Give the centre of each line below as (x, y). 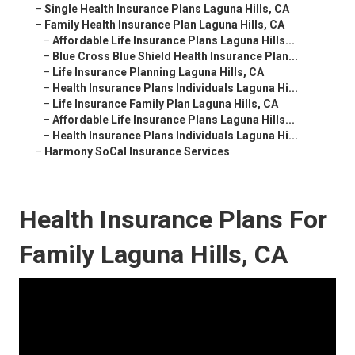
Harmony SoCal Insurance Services (137, 152)
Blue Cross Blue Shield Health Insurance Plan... (175, 57)
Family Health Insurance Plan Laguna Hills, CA (164, 25)
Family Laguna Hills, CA (153, 255)
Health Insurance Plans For (173, 220)
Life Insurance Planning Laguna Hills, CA (158, 73)
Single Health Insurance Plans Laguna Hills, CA (167, 9)
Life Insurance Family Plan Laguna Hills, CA (165, 104)
